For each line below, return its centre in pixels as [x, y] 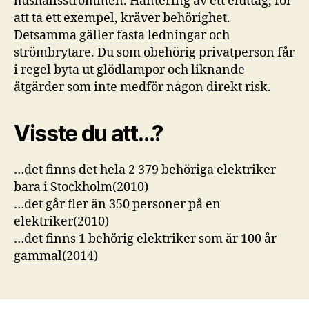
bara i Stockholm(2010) [81, 187]
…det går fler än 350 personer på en [117, 204]
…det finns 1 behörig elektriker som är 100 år [145, 239]
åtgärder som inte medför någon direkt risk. [142, 87]
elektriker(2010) [61, 221]
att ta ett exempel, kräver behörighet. [122, 18]
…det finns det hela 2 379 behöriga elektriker [145, 170]
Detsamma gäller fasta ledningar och [122, 35]
